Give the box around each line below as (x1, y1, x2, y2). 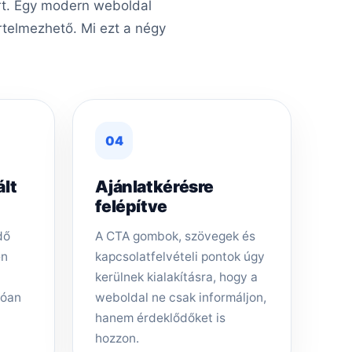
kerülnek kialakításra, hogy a (95, 269, 258, 284)
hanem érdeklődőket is (95, 310, 226, 325)
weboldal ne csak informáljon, (95, 289, 267, 305)
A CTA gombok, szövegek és (95, 228, 256, 244)
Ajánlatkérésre (95, 176, 214, 196)
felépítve (95, 196, 167, 216)
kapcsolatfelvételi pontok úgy (95, 248, 266, 264)
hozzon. (95, 330, 140, 346)
